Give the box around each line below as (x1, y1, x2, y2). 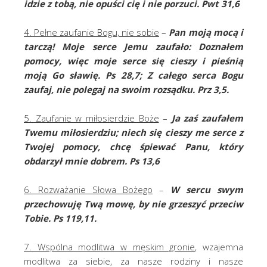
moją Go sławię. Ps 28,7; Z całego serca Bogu (24, 69, 243, 82)
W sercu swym (170, 184, 243, 196)
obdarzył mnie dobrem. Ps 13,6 (24, 155, 160, 167)
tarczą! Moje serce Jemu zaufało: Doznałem (24, 41, 243, 53)
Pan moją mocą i (166, 26, 244, 39)
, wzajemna (195, 241, 244, 253)
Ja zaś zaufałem (171, 112, 243, 125)
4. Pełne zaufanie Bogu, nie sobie (24, 26, 159, 39)
